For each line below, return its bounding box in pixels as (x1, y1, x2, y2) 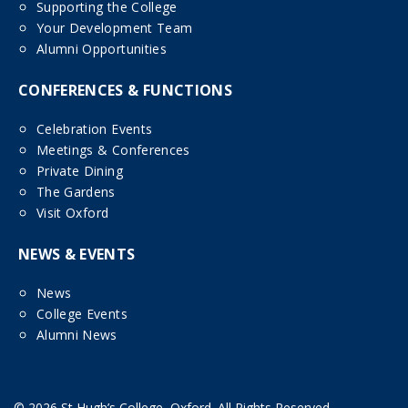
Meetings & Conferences (36, 141, 190, 159)
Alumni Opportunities (36, 40, 167, 58)
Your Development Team (36, 19, 193, 37)
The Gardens (36, 183, 116, 201)
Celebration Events (36, 120, 153, 138)
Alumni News (36, 326, 117, 344)
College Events (36, 305, 127, 323)
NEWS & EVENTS (18, 244, 136, 265)
